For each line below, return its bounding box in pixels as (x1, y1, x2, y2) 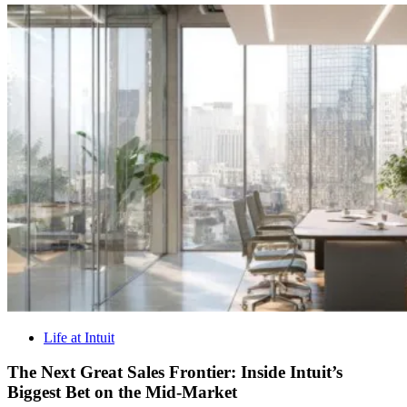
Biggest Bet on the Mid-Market (7, 382, 237, 402)
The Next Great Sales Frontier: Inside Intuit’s (7, 362, 342, 382)
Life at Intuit (44, 329, 114, 345)
